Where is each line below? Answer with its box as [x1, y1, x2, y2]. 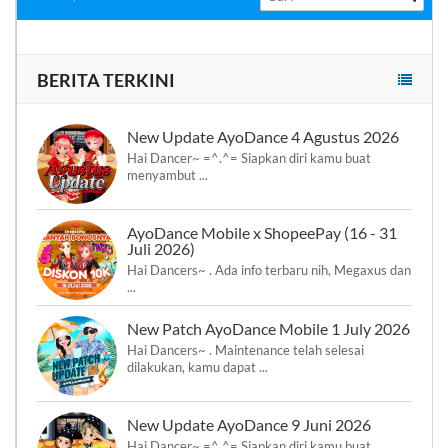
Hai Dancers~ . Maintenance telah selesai [127, 342, 364, 359]
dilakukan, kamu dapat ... [127, 359, 268, 376]
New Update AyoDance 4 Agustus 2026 [127, 127, 399, 147]
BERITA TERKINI [37, 69, 175, 92]
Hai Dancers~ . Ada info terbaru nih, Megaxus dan [127, 262, 411, 279]
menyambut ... [127, 167, 208, 184]
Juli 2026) [127, 239, 195, 259]
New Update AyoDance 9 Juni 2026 [127, 415, 371, 435]
